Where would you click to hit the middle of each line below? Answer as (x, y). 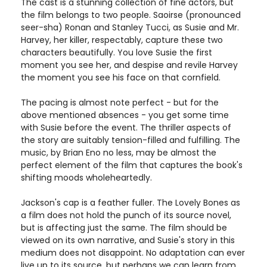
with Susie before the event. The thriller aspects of (126, 128)
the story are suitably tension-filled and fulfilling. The (131, 140)
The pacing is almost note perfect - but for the (120, 103)
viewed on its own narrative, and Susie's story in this (128, 240)
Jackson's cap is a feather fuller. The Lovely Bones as (131, 203)
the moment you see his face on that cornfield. (121, 77)
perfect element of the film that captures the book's (132, 165)
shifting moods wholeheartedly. (86, 178)
